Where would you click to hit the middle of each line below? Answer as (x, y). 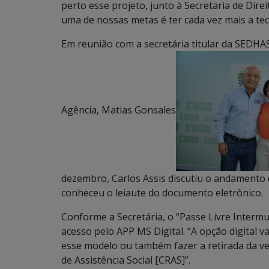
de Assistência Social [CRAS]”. (126, 260)
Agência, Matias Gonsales (119, 110)
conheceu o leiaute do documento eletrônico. (162, 193)
